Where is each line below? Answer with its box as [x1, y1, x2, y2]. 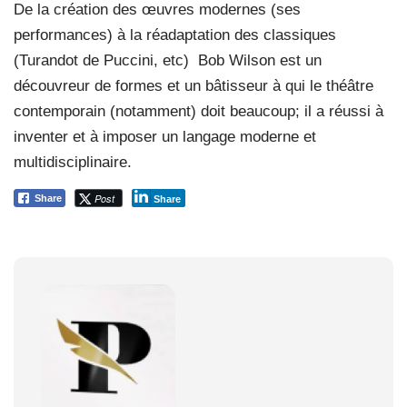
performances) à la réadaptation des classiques [14, 25, 336, 44]
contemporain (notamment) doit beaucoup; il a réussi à [14, 102, 383, 120]
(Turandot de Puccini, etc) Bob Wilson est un [14, 51, 322, 69]
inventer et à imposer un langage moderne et [14, 127, 316, 145]
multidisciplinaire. [14, 153, 132, 171]
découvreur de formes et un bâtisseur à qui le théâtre [14, 76, 373, 94]
